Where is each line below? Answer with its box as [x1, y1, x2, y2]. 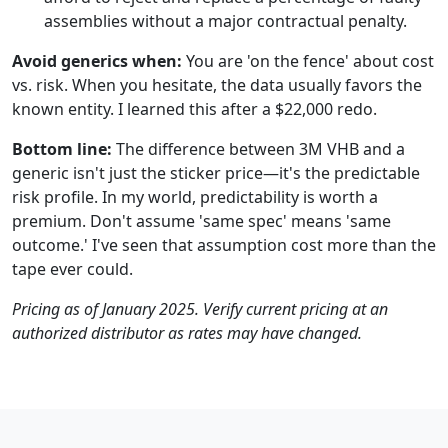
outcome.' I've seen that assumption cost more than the [12, 234, 436, 257]
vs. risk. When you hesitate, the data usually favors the [12, 74, 422, 97]
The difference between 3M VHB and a [112, 138, 405, 161]
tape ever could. [12, 258, 133, 281]
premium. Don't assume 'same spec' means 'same [12, 210, 391, 233]
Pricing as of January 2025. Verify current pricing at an [12, 298, 388, 321]
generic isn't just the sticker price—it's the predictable [12, 162, 420, 185]
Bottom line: [12, 138, 112, 161]
